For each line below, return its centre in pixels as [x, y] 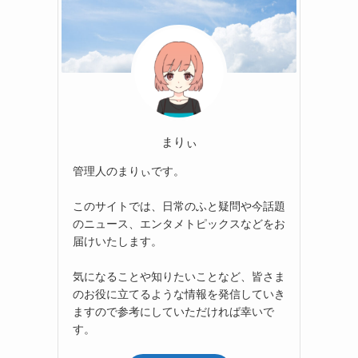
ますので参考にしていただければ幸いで [173, 310]
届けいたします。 [117, 240]
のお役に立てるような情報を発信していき [179, 293]
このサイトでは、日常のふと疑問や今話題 [179, 205]
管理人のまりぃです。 [129, 170]
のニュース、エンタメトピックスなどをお [179, 223]
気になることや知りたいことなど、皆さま [179, 275]
